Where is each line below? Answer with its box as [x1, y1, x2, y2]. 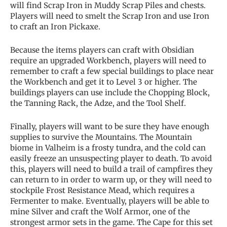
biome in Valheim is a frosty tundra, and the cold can [10, 143, 206, 153]
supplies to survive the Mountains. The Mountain [10, 132, 192, 142]
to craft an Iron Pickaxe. [10, 22, 100, 32]
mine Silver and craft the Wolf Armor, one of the [10, 207, 190, 217]
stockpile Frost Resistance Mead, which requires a [10, 185, 195, 196]
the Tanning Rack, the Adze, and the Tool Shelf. [10, 98, 186, 108]
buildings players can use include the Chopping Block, [10, 88, 210, 98]
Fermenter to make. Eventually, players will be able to [10, 196, 209, 206]
